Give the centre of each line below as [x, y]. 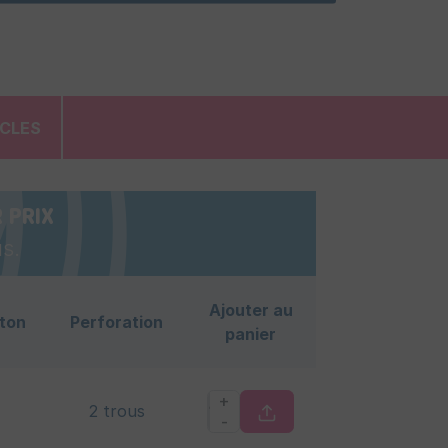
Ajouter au [250, 310]
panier [250, 334]
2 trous [116, 411]
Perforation [116, 322]
